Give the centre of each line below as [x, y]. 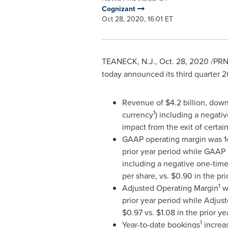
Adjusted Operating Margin [170, 188]
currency [137, 115]
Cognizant [119, 9]
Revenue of [144, 102]
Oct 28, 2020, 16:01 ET [137, 19]
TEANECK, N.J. [128, 61]
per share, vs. [146, 176]
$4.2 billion [185, 102]
